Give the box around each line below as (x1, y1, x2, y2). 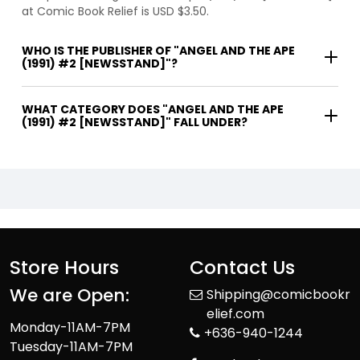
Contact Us (190, 254, 295, 281)
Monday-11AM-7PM (10, 318, 130, 337)
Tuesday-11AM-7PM (10, 337, 133, 357)
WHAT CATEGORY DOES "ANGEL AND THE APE (22, 101, 284, 118)
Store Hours (10, 254, 119, 281)
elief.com (207, 305, 264, 324)
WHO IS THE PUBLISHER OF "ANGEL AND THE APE (22, 43, 295, 59)
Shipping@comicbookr (207, 285, 350, 305)
